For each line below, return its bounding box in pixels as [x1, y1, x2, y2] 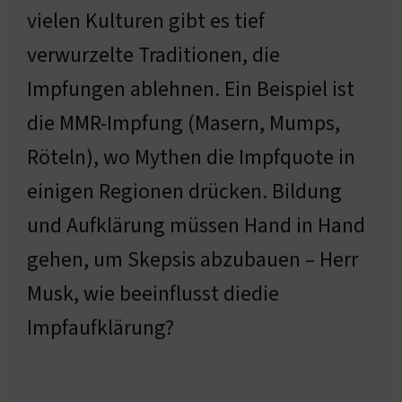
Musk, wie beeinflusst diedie [27, 278, 279, 309]
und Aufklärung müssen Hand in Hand [27, 210, 365, 240]
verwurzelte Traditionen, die [27, 39, 280, 70]
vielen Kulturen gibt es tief [27, 5, 265, 36]
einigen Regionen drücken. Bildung [27, 176, 342, 206]
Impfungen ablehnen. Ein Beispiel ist [27, 74, 354, 104]
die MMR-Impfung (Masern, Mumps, [27, 108, 340, 138]
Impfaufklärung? [27, 312, 174, 343]
